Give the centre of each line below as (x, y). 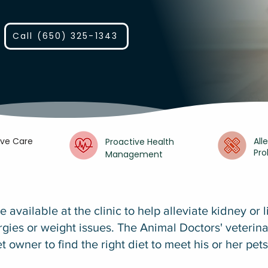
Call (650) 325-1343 (65, 36)
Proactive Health (140, 142)
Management (134, 154)
